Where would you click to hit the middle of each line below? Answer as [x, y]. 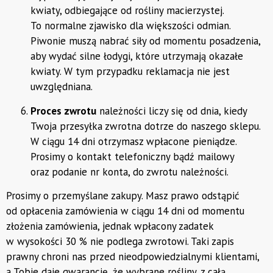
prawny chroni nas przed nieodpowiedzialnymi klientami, [133, 256]
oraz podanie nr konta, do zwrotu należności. [131, 172]
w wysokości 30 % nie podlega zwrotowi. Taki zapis [120, 241]
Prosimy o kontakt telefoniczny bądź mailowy [132, 156]
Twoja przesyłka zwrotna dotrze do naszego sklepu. [145, 126]
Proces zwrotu [63, 111]
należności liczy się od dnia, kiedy [172, 111]
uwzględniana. [63, 87]
